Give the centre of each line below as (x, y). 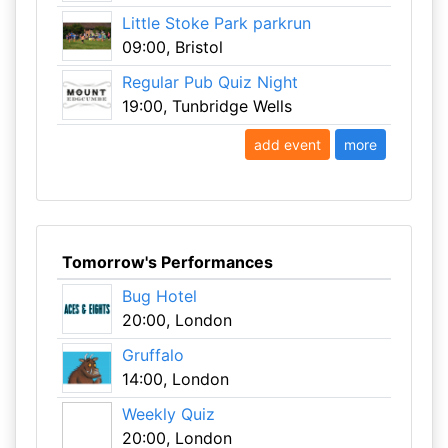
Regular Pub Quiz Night (209, 82)
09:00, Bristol (172, 47)
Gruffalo (152, 355)
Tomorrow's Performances (167, 262)
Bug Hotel (159, 296)
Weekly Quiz (168, 414)
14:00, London (175, 379)
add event (288, 144)
